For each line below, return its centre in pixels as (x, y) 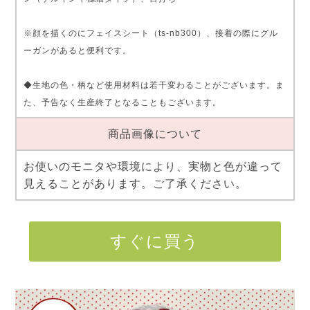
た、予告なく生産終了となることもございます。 (122, 102)
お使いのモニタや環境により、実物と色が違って (153, 166)
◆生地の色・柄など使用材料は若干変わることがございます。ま (154, 85)
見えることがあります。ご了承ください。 (135, 183)
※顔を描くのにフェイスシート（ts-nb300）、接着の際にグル (151, 33)
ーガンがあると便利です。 (77, 50)
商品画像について (155, 134)
